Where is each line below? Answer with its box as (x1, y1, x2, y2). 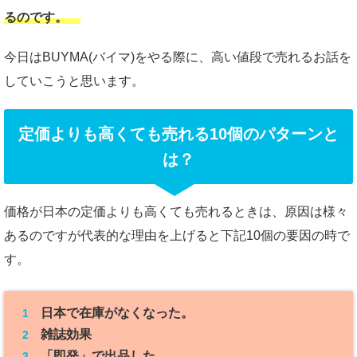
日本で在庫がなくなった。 (40, 306, 194, 320)
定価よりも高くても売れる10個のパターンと (18, 125, 339, 143)
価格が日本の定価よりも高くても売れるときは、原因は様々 (4, 205, 348, 218)
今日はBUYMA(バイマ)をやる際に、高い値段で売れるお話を (4, 50, 351, 64)
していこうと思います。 (4, 74, 144, 88)
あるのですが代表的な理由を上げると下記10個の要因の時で (4, 229, 350, 242)
